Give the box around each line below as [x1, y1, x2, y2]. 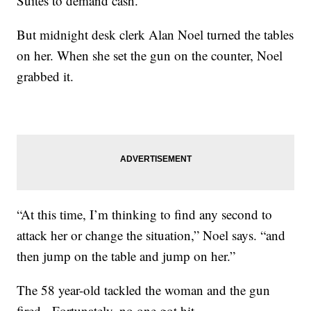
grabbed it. [17, 67, 74, 85]
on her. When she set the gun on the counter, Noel [17, 47, 283, 65]
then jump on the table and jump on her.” [17, 247, 236, 265]
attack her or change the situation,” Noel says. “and [17, 226, 286, 244]
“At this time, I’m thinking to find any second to [17, 205, 273, 224]
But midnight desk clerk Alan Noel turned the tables [17, 26, 294, 44]
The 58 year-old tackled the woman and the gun [17, 281, 271, 299]
